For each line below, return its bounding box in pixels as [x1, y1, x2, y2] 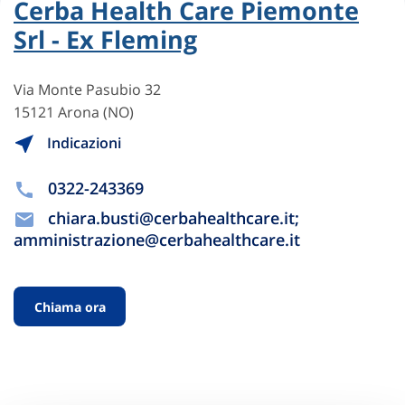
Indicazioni [43, 132, 121, 153]
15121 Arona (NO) [14, 101, 134, 122]
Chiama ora [33, 297, 106, 316]
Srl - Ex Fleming [14, 22, 197, 56]
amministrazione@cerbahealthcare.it [14, 229, 300, 251]
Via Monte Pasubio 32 [14, 79, 161, 99]
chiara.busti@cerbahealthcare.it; [48, 207, 299, 230]
